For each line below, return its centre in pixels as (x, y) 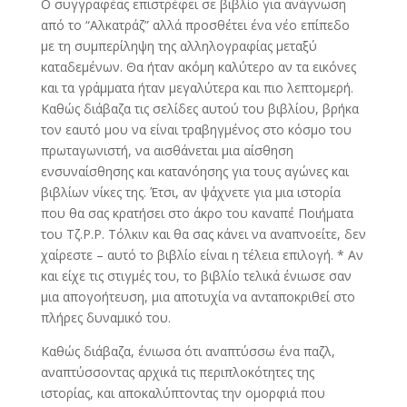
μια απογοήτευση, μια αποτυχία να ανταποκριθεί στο (198, 297)
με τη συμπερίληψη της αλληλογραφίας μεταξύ (179, 46)
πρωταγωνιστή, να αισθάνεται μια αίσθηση (167, 150)
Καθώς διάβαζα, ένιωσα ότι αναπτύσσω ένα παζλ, (188, 351)
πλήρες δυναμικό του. (105, 318)
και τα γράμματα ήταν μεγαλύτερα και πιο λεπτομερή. (197, 88)
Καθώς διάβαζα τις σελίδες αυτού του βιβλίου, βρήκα (199, 109)
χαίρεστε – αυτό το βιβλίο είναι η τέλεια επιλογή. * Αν (202, 255)
